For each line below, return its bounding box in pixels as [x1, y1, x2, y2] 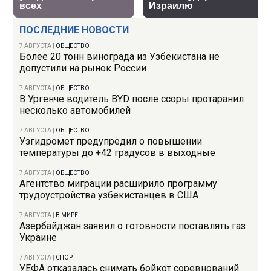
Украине [19, 232, 57, 244]
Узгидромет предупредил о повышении [19, 135, 203, 148]
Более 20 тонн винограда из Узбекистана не [19, 51, 220, 63]
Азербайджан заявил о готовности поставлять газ [19, 220, 246, 232]
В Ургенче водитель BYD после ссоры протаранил [19, 93, 244, 105]
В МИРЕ [56, 212, 79, 219]
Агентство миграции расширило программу [19, 178, 218, 190]
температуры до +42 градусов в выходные [19, 147, 216, 159]
